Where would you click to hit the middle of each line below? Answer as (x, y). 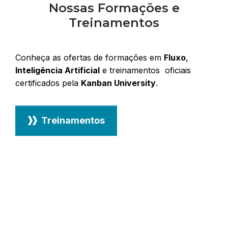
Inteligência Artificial (58, 70)
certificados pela (48, 83)
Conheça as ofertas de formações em (90, 57)
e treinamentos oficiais (145, 70)
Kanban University (118, 83)
